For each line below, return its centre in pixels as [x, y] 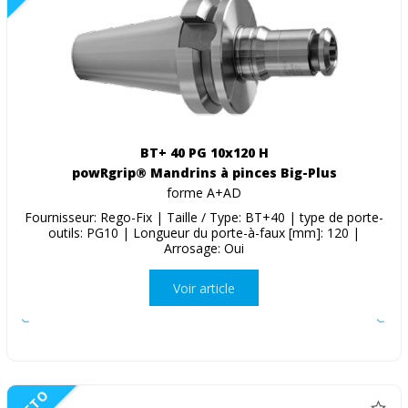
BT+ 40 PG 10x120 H [204, 153]
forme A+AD [204, 193]
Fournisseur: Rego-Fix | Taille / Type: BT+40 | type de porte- [204, 218]
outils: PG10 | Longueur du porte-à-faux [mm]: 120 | [204, 233]
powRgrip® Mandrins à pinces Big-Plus [204, 173]
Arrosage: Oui [204, 249]
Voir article [204, 288]
